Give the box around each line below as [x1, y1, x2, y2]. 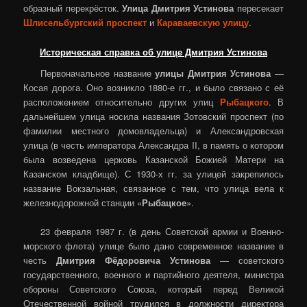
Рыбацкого [219, 95, 269, 109]
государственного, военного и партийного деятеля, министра [23, 268, 284, 282]
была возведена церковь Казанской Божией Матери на [23, 153, 284, 167]
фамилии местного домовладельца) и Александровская [23, 124, 284, 138]
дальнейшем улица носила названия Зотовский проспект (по [23, 110, 284, 123]
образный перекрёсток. [23, 1, 123, 15]
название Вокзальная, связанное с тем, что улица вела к [23, 182, 284, 195]
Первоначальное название [40, 66, 156, 80]
